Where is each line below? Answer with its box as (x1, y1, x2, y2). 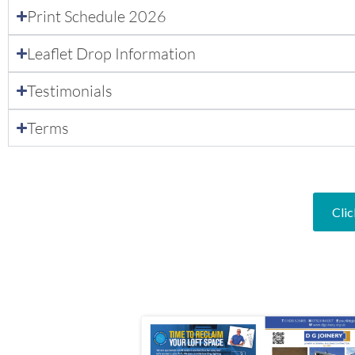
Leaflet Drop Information (27, 43, 197, 63)
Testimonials (27, 80, 113, 101)
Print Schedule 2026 (27, 6, 167, 26)
